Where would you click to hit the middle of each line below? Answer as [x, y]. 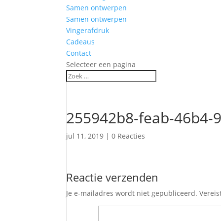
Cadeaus [81, 42]
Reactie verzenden [112, 177]
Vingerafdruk [88, 30]
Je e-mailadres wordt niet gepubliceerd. [132, 193]
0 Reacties [129, 136]
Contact [79, 53]
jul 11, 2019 [85, 136]
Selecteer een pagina [101, 64]
